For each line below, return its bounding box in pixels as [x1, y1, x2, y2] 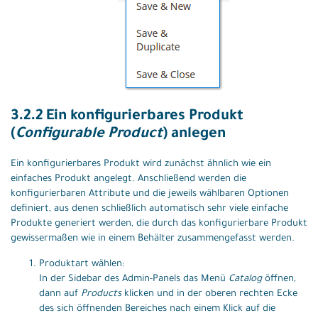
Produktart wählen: [39, 258, 124, 270]
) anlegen [163, 126, 226, 143]
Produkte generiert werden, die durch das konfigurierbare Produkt [11, 218, 307, 229]
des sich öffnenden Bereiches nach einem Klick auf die [39, 303, 275, 314]
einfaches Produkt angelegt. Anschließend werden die [11, 173, 246, 185]
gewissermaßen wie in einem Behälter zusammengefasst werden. [11, 233, 295, 244]
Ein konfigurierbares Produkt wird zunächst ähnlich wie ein [11, 158, 271, 170]
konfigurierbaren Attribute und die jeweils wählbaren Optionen [11, 188, 289, 199]
